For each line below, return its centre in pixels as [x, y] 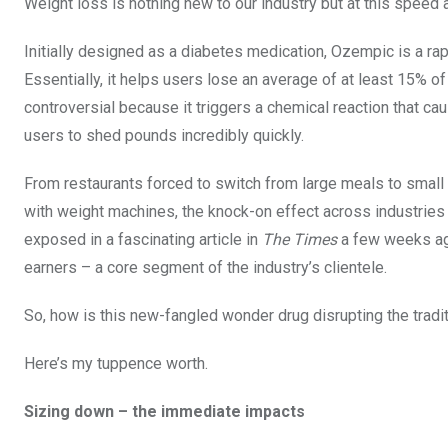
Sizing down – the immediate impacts [164, 412]
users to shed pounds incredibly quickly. [164, 136]
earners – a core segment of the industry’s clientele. [205, 268]
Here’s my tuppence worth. [116, 364]
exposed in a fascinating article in [143, 240]
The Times [301, 240]
